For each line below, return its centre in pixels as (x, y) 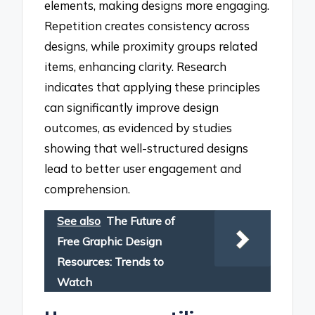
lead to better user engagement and (143, 169)
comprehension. (88, 189)
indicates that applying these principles (153, 87)
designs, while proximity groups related (151, 46)
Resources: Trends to (111, 261)
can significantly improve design (132, 108)
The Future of (141, 220)
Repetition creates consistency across (147, 26)
